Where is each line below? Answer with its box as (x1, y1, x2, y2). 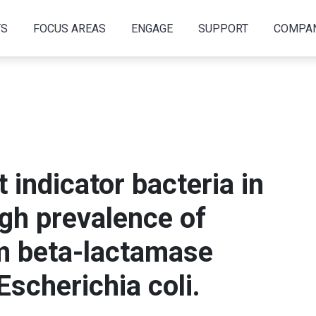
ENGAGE (130, 21, 173, 35)
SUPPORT (197, 21, 248, 35)
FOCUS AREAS (32, 21, 106, 35)
